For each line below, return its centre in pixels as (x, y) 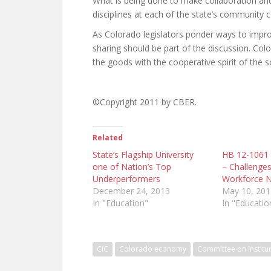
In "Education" (120, 203)
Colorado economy (153, 249)
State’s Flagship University (143, 155)
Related (108, 138)
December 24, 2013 (131, 191)
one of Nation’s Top (132, 167)
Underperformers (126, 179)
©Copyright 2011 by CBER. (145, 102)
